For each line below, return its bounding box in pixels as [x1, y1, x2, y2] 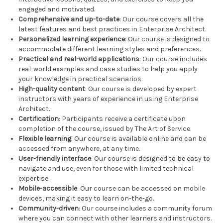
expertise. [18, 174, 50, 183]
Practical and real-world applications [18, 55, 140, 64]
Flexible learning [18, 134, 72, 143]
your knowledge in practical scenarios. [18, 75, 143, 84]
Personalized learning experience [18, 35, 125, 44]
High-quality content [18, 85, 86, 94]
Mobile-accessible [18, 184, 78, 193]
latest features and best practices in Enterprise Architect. [18, 25, 207, 34]
